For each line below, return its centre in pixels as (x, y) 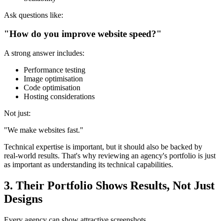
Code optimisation (52, 88)
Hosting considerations (59, 97)
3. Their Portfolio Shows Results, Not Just (109, 185)
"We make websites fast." (44, 130)
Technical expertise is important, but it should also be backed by (103, 147)
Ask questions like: (34, 15)
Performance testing (55, 70)
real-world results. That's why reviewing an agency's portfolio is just (110, 156)
